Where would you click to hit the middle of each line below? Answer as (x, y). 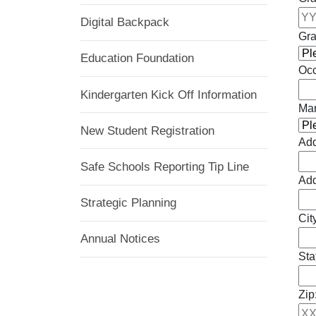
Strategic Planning (128, 203)
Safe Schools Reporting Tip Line (165, 166)
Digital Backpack (125, 23)
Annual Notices (120, 239)
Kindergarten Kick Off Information (169, 95)
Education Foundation (137, 59)
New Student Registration (147, 130)
